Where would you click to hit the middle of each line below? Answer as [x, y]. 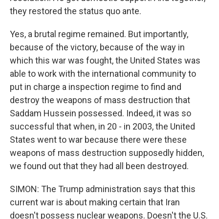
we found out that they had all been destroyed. [99, 166]
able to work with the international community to [103, 74]
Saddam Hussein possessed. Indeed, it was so [100, 113]
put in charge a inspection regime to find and [96, 87]
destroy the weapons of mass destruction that [100, 100]
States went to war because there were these [98, 140]
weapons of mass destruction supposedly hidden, [107, 153]
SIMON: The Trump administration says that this [103, 189]
